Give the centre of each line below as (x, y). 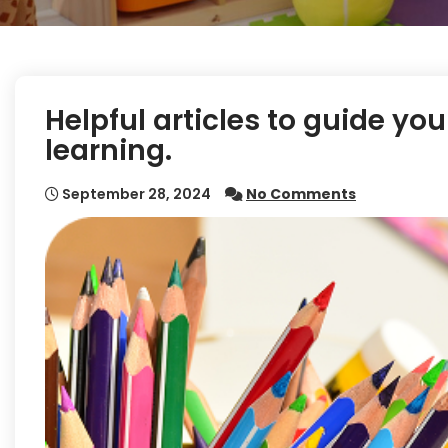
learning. (108, 150)
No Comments (301, 194)
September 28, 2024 (135, 194)
